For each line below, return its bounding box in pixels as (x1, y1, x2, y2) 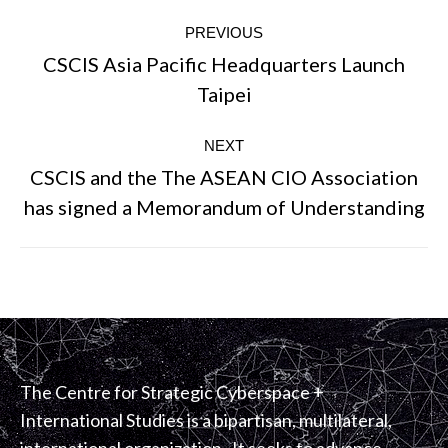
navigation (19, 39, 172, 80)
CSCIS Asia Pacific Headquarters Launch (43, 52, 405, 76)
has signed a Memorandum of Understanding (23, 195, 425, 219)
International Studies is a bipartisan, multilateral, (20, 409, 392, 431)
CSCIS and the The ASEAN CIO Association (30, 165, 418, 189)
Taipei (196, 82, 252, 106)
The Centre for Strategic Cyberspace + (20, 381, 324, 403)
